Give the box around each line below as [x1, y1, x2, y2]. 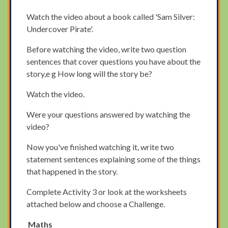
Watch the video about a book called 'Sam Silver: [26, 12, 195, 22]
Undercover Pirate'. [26, 24, 94, 34]
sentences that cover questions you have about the [26, 56, 201, 67]
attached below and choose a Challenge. [26, 199, 165, 209]
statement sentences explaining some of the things [26, 154, 201, 164]
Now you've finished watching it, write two [26, 142, 175, 152]
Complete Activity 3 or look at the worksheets [26, 187, 187, 197]
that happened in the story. [26, 166, 118, 177]
